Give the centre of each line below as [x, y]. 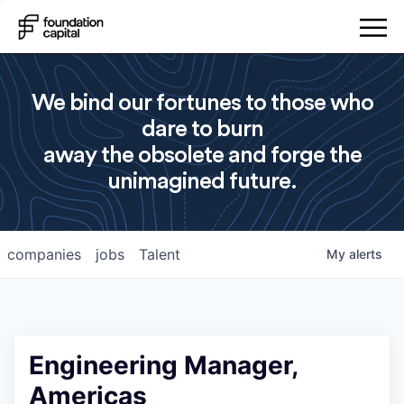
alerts [366, 254]
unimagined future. [202, 181]
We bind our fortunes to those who [202, 103]
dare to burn [202, 129]
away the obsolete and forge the [202, 155]
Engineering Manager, [163, 365]
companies [44, 254]
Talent [160, 254]
